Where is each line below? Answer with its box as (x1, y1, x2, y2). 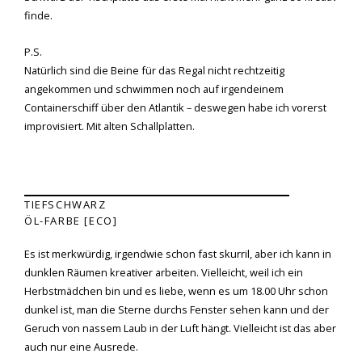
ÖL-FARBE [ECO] (24, 213, 118, 228)
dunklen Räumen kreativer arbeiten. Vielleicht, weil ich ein (24, 264, 303, 280)
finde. (24, 7, 55, 23)
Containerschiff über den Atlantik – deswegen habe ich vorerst (24, 100, 326, 116)
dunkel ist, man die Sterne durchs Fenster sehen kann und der (24, 301, 329, 317)
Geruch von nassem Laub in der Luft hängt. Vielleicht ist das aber (24, 320, 336, 335)
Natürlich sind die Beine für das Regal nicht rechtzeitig (24, 63, 284, 78)
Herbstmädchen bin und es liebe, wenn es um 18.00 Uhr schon (24, 283, 328, 298)
